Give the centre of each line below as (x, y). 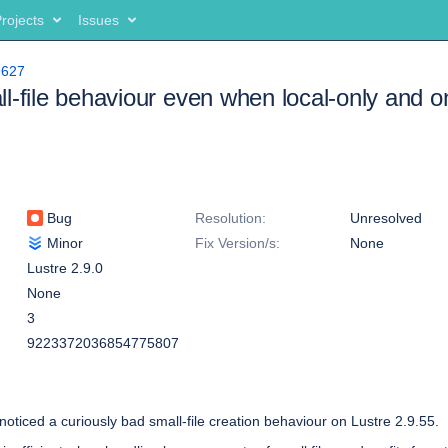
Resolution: (230, 218)
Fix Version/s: (237, 243)
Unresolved (386, 218)
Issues (98, 20)
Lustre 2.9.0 (65, 268)
